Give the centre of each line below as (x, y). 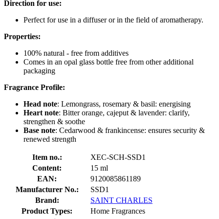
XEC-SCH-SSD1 (118, 157)
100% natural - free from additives (76, 53)
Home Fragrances (118, 211)
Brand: (47, 200)
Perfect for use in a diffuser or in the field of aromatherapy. (113, 20)
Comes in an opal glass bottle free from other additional (109, 62)
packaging (39, 70)
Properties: (22, 36)
